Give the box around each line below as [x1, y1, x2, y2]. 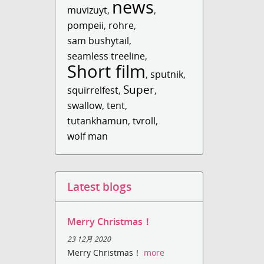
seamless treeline [67, 49, 146, 62]
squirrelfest [67, 84, 119, 97]
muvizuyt [67, 4, 108, 16]
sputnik [150, 68, 184, 81]
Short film [67, 60, 146, 82]
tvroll [133, 114, 156, 127]
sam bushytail [67, 34, 130, 47]
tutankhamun [67, 114, 128, 127]
